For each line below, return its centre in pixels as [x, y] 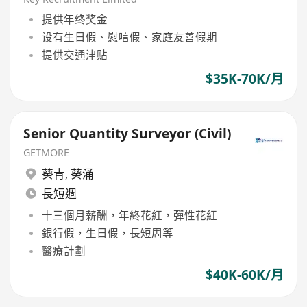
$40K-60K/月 [244, 275]
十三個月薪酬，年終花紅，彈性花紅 [129, 215]
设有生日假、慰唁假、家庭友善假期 [129, 37]
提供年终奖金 [74, 19]
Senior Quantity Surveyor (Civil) [127, 134]
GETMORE [47, 152]
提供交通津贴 [74, 55]
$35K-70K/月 [244, 79]
